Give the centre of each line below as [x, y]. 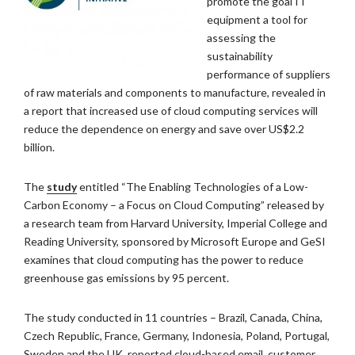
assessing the [241, 38]
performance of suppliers [269, 74]
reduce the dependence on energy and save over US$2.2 [164, 129]
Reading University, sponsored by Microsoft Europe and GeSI [175, 241]
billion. [39, 147]
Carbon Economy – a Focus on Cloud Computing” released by [174, 205]
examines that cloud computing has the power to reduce [164, 260]
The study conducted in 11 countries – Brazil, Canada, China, [173, 317]
